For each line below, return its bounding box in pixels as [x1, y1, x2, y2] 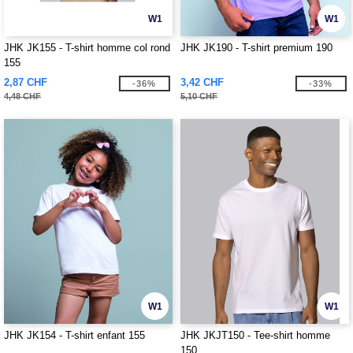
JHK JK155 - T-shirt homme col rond [4, 42, 170, 54]
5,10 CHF [180, 91, 217, 101]
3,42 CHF [180, 76, 224, 88]
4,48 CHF [4, 91, 41, 101]
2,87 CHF [4, 76, 47, 88]
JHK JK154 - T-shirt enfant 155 [4, 329, 145, 341]
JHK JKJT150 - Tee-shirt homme [180, 329, 330, 341]
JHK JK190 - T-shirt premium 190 [180, 42, 333, 54]
